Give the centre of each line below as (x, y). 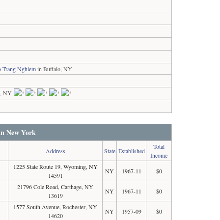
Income (159, 155)
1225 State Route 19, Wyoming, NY (55, 166)
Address (55, 151)
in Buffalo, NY (54, 69)
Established (131, 151)
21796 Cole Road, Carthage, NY (55, 187)
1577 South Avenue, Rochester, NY (55, 207)
